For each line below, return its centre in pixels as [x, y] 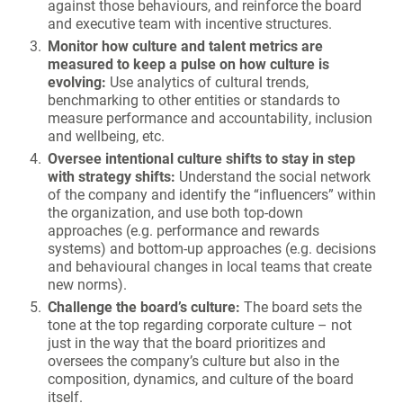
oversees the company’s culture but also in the [193, 360]
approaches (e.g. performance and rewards [184, 229]
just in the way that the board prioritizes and [187, 342]
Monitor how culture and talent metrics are [185, 45]
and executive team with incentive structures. [190, 22]
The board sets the [303, 306]
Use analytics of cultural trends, [209, 81]
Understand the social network [275, 175]
